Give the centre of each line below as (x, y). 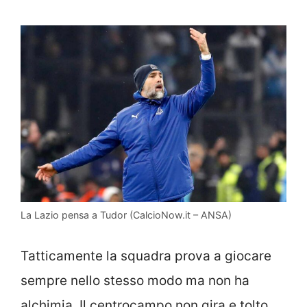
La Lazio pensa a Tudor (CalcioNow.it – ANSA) (126, 215)
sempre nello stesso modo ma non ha (135, 280)
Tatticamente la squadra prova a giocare (146, 256)
